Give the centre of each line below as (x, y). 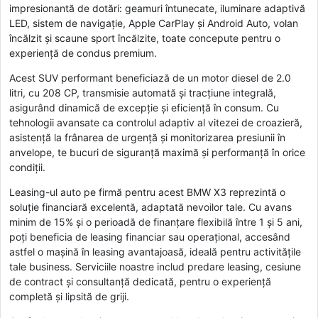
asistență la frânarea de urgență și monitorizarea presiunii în (147, 137)
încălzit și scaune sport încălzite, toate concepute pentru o (145, 38)
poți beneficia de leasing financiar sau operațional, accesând (150, 236)
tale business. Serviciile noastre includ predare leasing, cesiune (155, 266)
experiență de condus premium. (83, 53)
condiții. (27, 167)
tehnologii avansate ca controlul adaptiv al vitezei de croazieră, (156, 122)
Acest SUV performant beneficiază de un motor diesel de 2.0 (150, 77)
